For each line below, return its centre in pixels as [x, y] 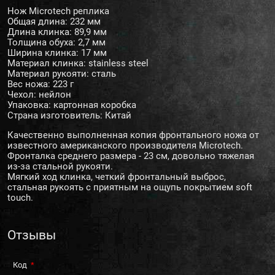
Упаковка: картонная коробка [72, 105]
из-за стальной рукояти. [60, 167]
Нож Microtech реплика [60, 11]
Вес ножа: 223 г [41, 84]
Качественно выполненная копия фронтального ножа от [133, 135]
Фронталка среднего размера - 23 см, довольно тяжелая [131, 156]
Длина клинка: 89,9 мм [57, 32]
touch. [20, 198]
